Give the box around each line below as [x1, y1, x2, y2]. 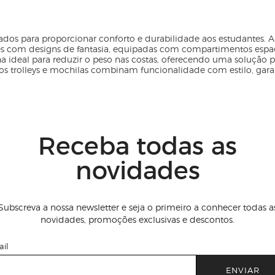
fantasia [77, 42, 109, 55]
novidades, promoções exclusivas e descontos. [41, 213, 234, 226]
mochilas [50, 63, 88, 76]
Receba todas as [38, 126, 237, 163]
